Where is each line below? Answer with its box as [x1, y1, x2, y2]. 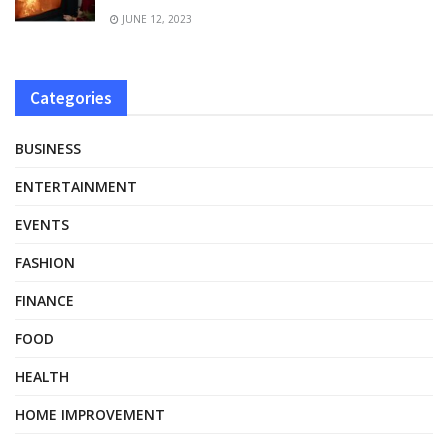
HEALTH [15, 366, 69, 386]
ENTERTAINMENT [15, 176, 137, 196]
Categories [30, 86, 112, 109]
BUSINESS [15, 138, 81, 158]
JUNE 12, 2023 [119, 11, 192, 26]
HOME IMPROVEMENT [15, 404, 165, 424]
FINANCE [15, 290, 74, 310]
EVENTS [15, 214, 69, 234]
